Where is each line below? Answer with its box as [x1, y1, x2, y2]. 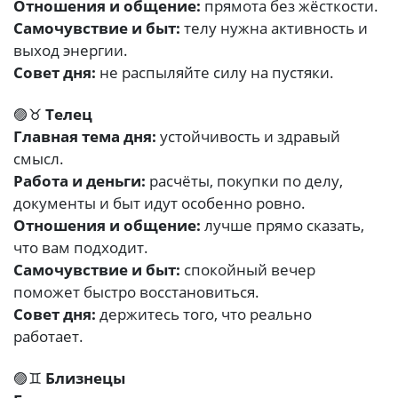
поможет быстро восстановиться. [13, 282, 259, 303]
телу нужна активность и [180, 18, 368, 39]
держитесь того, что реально [96, 304, 312, 325]
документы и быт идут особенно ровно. [13, 193, 306, 214]
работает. [13, 326, 84, 347]
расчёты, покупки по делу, [146, 171, 343, 192]
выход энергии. [13, 40, 128, 61]
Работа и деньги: [13, 171, 146, 192]
